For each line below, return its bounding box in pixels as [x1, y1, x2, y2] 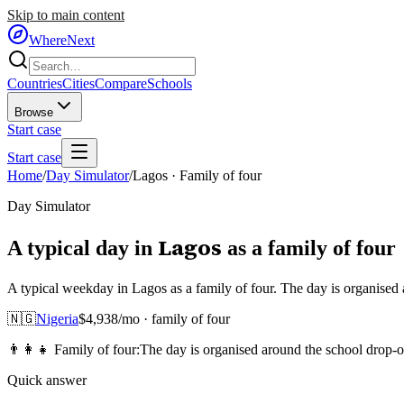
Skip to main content [7, 7, 124, 23]
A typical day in [7, 235, 152, 260]
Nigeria [36, 310, 78, 326]
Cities [62, 76, 95, 91]
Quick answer [7, 372, 87, 388]
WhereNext [29, 32, 95, 48]
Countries [7, 76, 62, 91]
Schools [147, 76, 192, 91]
